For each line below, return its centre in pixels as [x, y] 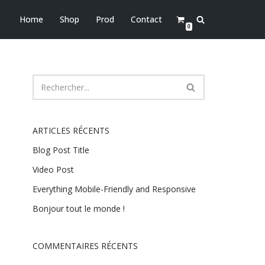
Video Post [53, 169]
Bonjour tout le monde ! [79, 208]
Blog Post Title [61, 150]
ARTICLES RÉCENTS [71, 130]
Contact [146, 20]
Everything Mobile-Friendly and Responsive [114, 189]
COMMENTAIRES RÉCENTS [85, 245]
